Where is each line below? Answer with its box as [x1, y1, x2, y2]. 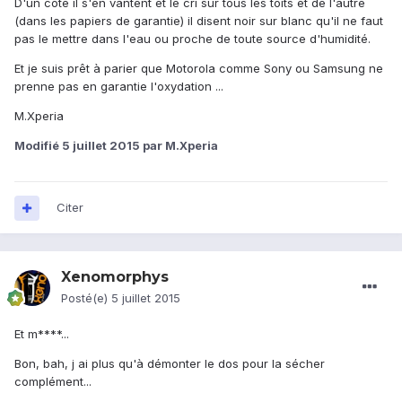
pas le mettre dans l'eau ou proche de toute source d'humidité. [14, 31, 371, 47]
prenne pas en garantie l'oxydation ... [14, 79, 223, 94]
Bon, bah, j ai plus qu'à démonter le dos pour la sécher [14, 356, 325, 371]
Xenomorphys [61, 268, 169, 286]
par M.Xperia [140, 138, 218, 153]
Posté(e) [61, 291, 111, 306]
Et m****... [14, 327, 69, 342]
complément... [14, 374, 92, 389]
